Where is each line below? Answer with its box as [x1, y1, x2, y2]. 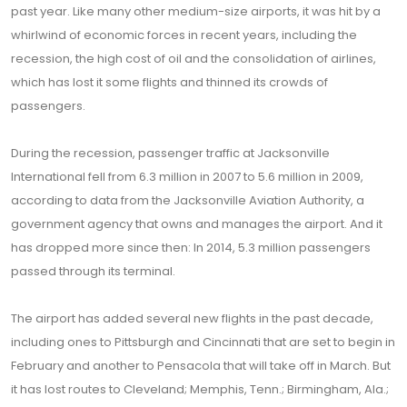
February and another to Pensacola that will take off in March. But [11, 357, 391, 374]
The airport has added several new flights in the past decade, [11, 310, 373, 327]
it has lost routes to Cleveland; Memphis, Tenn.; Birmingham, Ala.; [11, 381, 389, 398]
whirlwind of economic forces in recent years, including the [11, 26, 357, 44]
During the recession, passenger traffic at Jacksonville [11, 144, 330, 162]
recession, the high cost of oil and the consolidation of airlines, [11, 50, 376, 67]
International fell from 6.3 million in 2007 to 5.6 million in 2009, [11, 168, 363, 185]
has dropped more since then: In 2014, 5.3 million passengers [11, 239, 371, 256]
